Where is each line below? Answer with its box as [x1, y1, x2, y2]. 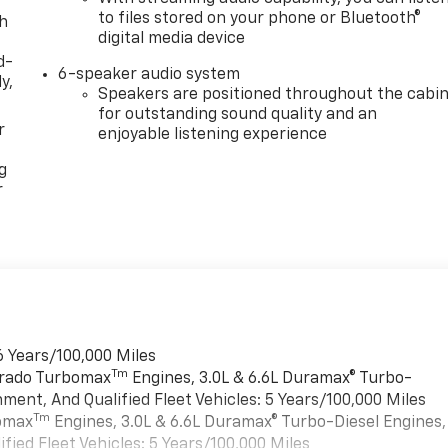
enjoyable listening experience [98, 126, 328, 143]
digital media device [98, 30, 246, 47]
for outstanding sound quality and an [98, 106, 378, 123]
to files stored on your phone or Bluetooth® [98, 10, 422, 27]
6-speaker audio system [58, 66, 241, 83]
